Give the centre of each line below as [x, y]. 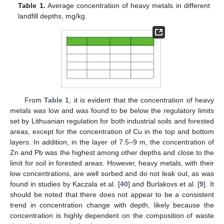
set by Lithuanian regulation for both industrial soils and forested [112, 121]
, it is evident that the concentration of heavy [142, 100]
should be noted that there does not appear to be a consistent [112, 194]
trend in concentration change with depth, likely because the [112, 205]
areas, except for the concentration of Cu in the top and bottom [112, 131]
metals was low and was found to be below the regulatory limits [112, 110]
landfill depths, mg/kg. [53, 16]
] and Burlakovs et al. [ [164, 184]
